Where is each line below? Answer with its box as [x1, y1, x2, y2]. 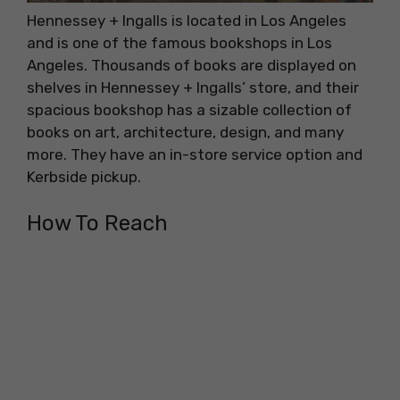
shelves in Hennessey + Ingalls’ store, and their [27, 78, 359, 96]
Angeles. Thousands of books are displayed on [27, 55, 356, 74]
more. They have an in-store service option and [27, 145, 362, 163]
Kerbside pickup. [27, 167, 141, 186]
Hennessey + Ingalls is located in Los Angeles [27, 11, 346, 29]
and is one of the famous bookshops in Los [27, 33, 332, 52]
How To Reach [27, 211, 168, 237]
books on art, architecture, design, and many [27, 122, 344, 141]
